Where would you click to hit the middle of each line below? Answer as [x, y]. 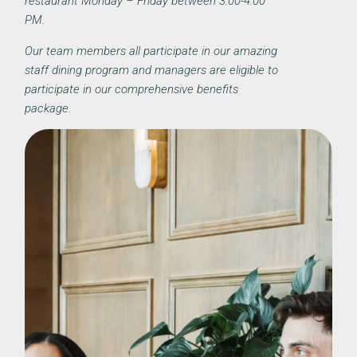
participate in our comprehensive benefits [132, 89]
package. [48, 108]
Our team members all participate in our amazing [151, 51]
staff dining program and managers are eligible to [152, 70]
